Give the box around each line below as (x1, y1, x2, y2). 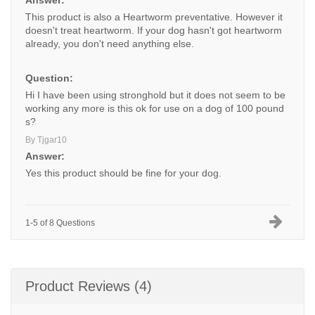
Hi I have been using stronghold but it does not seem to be (25, 89, 285, 101)
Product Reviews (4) (25, 278, 152, 294)
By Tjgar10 (25, 135, 67, 145)
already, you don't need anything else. (25, 38, 194, 49)
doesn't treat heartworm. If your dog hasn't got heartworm (25, 25, 282, 36)
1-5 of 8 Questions (25, 218, 95, 228)
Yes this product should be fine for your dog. (25, 167, 221, 179)
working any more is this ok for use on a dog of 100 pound (25, 103, 284, 114)
